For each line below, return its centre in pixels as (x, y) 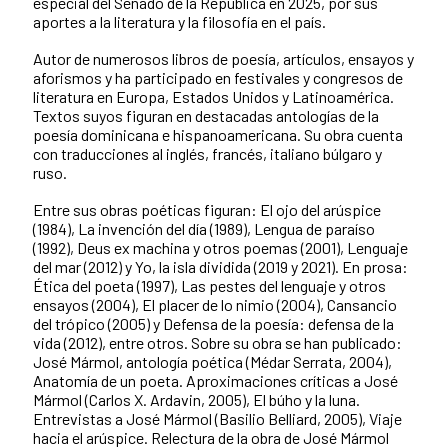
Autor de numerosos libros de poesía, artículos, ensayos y (223, 58)
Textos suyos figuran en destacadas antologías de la (206, 115)
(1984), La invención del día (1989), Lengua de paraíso (204, 228)
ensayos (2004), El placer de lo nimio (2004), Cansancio (215, 304)
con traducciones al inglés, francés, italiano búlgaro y (207, 153)
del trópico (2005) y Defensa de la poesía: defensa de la (213, 323)
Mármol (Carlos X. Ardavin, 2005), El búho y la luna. (196, 399)
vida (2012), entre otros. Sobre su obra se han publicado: (217, 342)
